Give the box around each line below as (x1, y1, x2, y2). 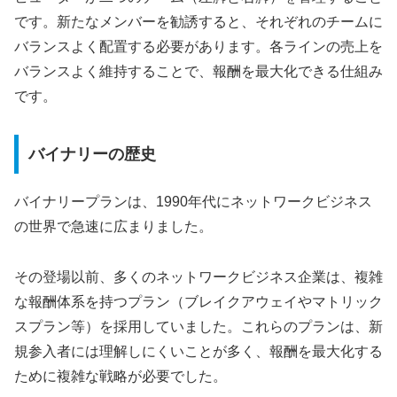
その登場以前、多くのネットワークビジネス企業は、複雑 (14, 269, 383, 284)
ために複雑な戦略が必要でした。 (14, 368, 227, 384)
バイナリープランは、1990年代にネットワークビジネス (14, 193, 372, 209)
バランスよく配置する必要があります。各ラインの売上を (14, 39, 383, 55)
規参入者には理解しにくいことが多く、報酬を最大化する (14, 343, 383, 359)
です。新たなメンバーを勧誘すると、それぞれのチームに (14, 14, 383, 30)
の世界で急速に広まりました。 (14, 218, 213, 234)
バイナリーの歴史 (27, 144, 156, 163)
